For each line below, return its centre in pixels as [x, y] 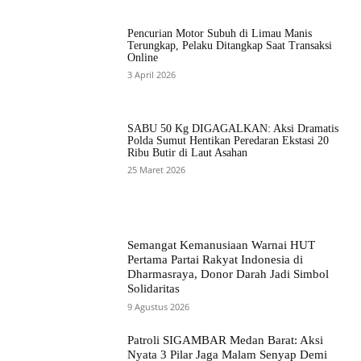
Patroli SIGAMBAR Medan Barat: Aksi [226, 340]
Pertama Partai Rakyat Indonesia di [216, 259]
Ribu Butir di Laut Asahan [188, 152]
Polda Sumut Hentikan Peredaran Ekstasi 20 [228, 140]
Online [143, 57]
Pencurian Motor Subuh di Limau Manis [220, 33]
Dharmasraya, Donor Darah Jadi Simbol [228, 274]
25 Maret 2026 [157, 169]
